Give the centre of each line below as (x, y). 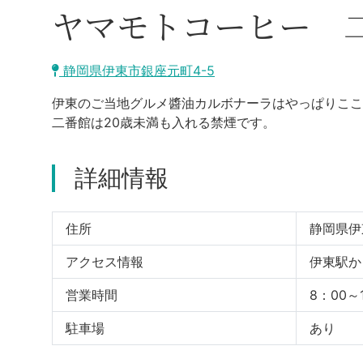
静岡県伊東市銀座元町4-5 (137, 70)
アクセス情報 (105, 262)
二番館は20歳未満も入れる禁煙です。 (164, 122)
